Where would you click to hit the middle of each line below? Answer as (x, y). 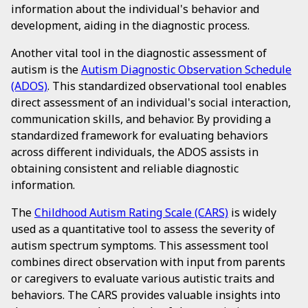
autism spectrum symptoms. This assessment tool (140, 245)
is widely (252, 212)
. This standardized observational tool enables (167, 86)
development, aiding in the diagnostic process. (130, 25)
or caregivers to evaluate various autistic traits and (143, 278)
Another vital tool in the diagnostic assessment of (139, 53)
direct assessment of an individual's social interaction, (151, 102)
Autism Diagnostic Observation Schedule (186, 69)
